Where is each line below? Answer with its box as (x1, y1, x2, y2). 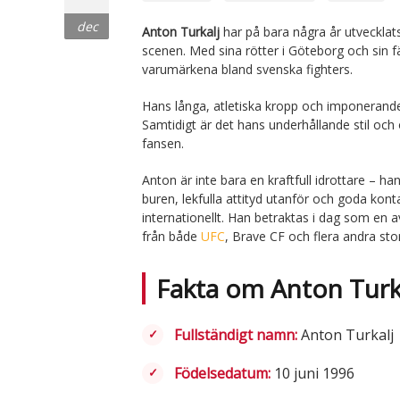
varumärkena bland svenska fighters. (142, 60, 353, 78)
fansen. (142, 134, 184, 152)
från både (142, 227, 201, 245)
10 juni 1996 (271, 362, 354, 383)
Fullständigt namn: (174, 324, 297, 345)
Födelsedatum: (174, 362, 271, 383)
